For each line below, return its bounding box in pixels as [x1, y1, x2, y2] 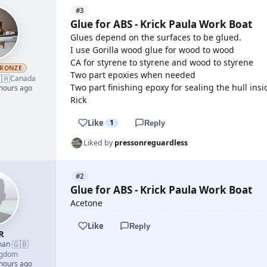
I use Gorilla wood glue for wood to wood [70, 44, 234, 55]
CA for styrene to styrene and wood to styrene [70, 57, 253, 68]
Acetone [70, 197, 103, 209]
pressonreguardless [114, 138, 188, 148]
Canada [10, 73, 36, 83]
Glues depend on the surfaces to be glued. [70, 32, 241, 43]
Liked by [83, 138, 114, 148]
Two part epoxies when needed [70, 69, 195, 80]
